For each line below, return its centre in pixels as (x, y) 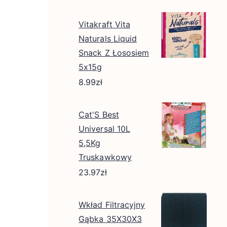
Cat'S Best (99, 115)
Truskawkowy (105, 157)
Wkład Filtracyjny (112, 205)
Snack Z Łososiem (114, 53)
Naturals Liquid (108, 39)
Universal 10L (104, 129)
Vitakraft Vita (104, 24)
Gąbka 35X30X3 (110, 219)
